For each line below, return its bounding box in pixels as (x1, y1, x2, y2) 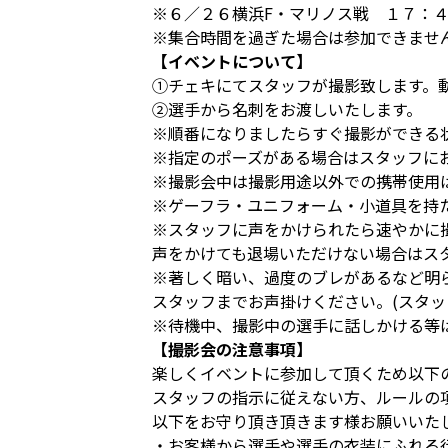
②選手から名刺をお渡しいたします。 (152, 97, 422, 121)
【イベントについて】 (152, 49, 312, 73)
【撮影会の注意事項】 (152, 337, 312, 361)
